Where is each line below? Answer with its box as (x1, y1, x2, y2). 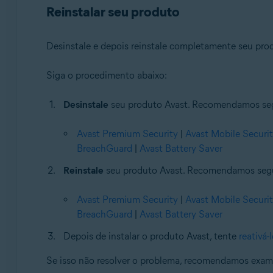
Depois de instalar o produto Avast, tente (63, 230, 239, 242)
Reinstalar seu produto (46, 4, 180, 20)
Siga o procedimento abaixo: (46, 69, 167, 81)
